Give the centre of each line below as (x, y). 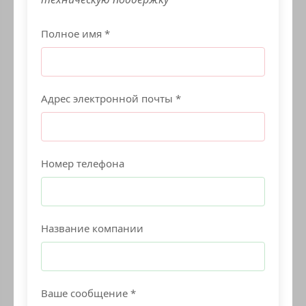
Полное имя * (75, 34)
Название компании (92, 228)
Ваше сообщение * (88, 293)
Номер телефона (83, 164)
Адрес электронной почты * (111, 99)
